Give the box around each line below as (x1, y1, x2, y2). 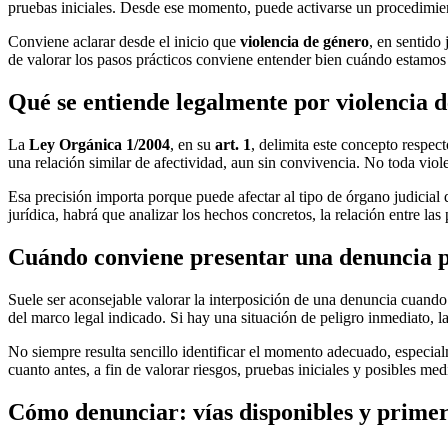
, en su (170, 135, 215, 153)
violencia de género (240, 33, 369, 51)
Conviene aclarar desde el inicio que (8, 33, 240, 51)
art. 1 (215, 135, 251, 153)
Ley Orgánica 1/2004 (29, 135, 170, 153)
